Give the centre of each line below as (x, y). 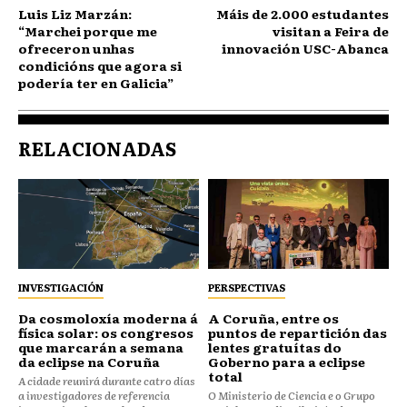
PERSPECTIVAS (247, 288)
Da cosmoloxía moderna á (108, 318)
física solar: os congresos (106, 333)
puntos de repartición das (298, 333)
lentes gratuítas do (275, 347)
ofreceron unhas (76, 48)
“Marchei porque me (88, 30)
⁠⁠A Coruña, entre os (273, 318)
